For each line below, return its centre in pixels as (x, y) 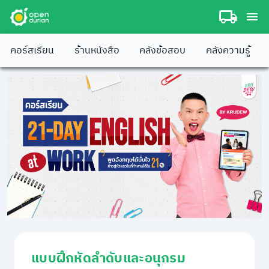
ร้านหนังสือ (97, 50)
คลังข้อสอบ (163, 50)
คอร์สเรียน (32, 50)
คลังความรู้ (228, 50)
